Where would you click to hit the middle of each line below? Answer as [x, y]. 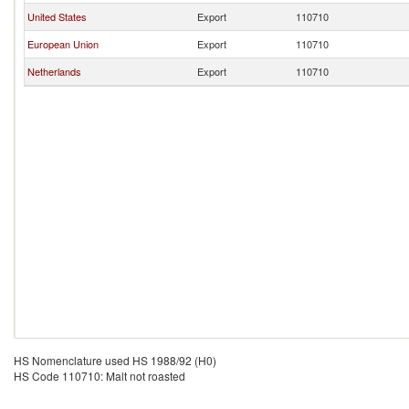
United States [57, 16]
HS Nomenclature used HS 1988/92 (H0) [115, 360]
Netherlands [54, 71]
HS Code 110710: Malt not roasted [100, 376]
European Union [63, 44]
